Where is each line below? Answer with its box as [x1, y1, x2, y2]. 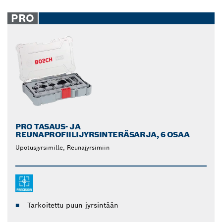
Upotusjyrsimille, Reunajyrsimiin [15, 143, 110, 151]
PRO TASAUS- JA [15, 121, 81, 132]
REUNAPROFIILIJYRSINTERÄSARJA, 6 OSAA [15, 129, 190, 140]
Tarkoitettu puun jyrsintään [27, 200, 118, 210]
